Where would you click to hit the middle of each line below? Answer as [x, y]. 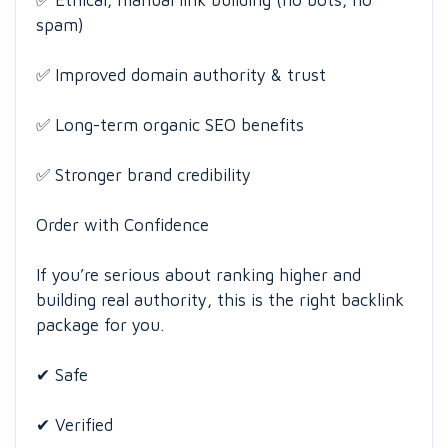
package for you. [100, 325]
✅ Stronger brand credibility [143, 175]
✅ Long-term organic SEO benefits [170, 125]
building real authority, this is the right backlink [220, 300]
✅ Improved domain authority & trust [181, 75]
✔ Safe [62, 375]
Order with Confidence [122, 225]
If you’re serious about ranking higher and [198, 275]
